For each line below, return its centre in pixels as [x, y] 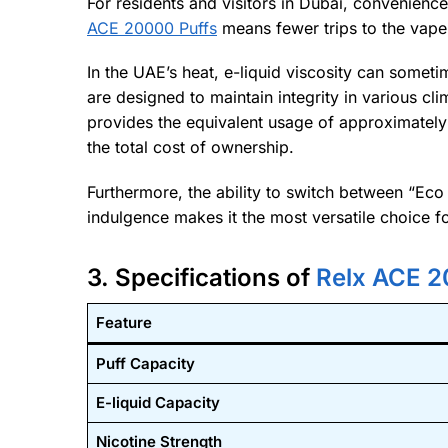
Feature [123, 322]
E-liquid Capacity [157, 402]
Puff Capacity [145, 363]
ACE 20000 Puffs [152, 28]
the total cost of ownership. [190, 147]
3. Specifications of [198, 277]
